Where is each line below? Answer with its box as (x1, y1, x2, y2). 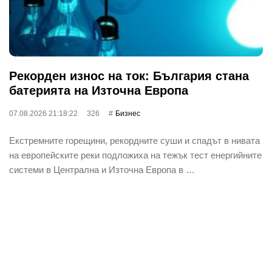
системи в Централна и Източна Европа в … (9, 164, 195, 175)
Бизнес (115, 109, 140, 118)
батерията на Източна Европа (9, 83, 188, 97)
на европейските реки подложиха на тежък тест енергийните (9, 149, 262, 160)
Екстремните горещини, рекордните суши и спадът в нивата (9, 135, 260, 146)
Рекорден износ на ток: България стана (9, 69, 249, 83)
